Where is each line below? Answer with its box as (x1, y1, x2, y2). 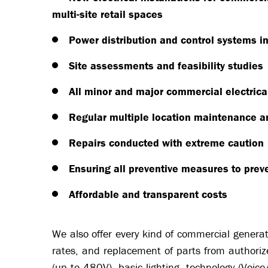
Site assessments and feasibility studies (69, 59, 263, 73)
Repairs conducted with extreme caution (69, 136, 264, 150)
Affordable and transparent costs (69, 187, 227, 202)
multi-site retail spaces (52, 7, 163, 22)
